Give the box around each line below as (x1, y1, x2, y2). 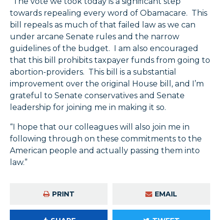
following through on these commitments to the (10, 134, 202, 144)
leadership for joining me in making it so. (10, 103, 168, 112)
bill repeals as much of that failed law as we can (10, 20, 195, 30)
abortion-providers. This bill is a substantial (10, 67, 176, 77)
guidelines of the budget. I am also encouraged (10, 44, 198, 54)
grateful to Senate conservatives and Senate (10, 91, 185, 101)
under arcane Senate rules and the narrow (10, 32, 179, 42)
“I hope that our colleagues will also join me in (10, 122, 190, 132)
